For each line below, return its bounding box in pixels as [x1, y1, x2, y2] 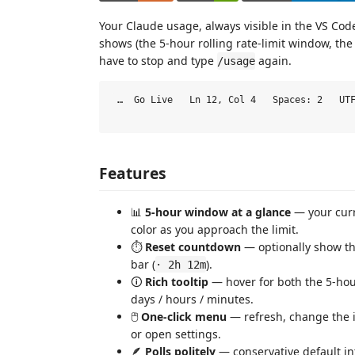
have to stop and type [99, 53, 217, 68]
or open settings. [131, 326, 221, 342]
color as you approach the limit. [131, 221, 299, 237]
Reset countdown [145, 239, 241, 254]
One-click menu [141, 308, 227, 324]
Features [99, 162, 166, 184]
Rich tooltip [145, 273, 208, 289]
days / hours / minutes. [131, 291, 254, 307]
